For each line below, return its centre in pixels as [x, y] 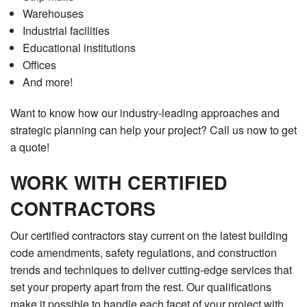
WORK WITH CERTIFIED [119, 183]
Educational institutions [79, 48]
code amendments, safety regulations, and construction [144, 253]
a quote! [30, 147]
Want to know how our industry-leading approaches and [145, 113]
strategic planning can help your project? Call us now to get [153, 130]
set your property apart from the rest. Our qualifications [141, 287]
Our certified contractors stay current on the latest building [149, 236]
